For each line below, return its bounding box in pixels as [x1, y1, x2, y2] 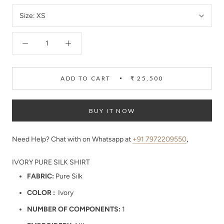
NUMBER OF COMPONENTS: [27, 204, 120, 213]
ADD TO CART [60, 74, 111, 82]
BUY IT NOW [88, 107, 135, 115]
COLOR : [27, 188, 56, 197]
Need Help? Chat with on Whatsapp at [12, 135, 132, 144]
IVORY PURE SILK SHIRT [12, 157, 90, 166]
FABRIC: [27, 171, 54, 180]
